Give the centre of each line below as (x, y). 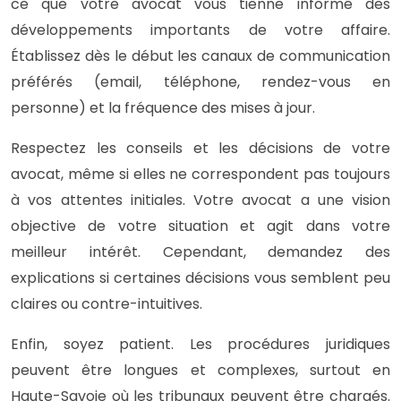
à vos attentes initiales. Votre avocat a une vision (200, 200)
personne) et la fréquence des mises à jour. (163, 107)
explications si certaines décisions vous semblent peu (200, 277)
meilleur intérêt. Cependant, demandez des (200, 252)
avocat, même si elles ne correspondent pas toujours (200, 174)
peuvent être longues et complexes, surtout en (200, 370)
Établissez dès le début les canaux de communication (200, 55)
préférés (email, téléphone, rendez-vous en (200, 81)
